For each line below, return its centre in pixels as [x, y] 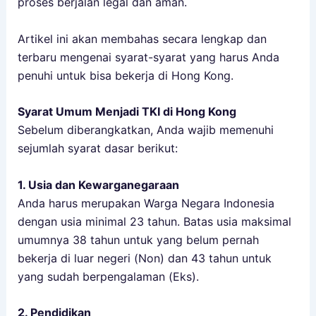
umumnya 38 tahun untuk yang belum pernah [138, 239]
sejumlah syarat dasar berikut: [97, 148]
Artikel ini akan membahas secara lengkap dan [142, 38]
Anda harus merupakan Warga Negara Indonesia [146, 203]
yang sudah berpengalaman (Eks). [108, 276]
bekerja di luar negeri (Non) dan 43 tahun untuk [144, 258]
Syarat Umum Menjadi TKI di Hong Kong [127, 112]
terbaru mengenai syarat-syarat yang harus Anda [148, 57]
